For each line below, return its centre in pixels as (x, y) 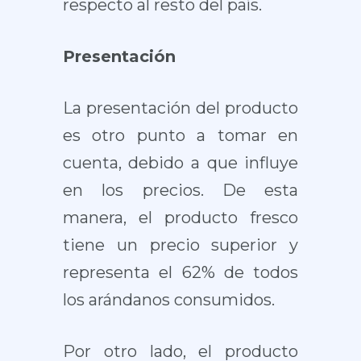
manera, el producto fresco (180, 218)
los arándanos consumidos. (168, 300)
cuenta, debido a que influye (180, 163)
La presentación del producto (180, 108)
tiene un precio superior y (180, 245)
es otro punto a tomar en (180, 135)
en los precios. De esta (180, 190)
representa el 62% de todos (180, 272)
